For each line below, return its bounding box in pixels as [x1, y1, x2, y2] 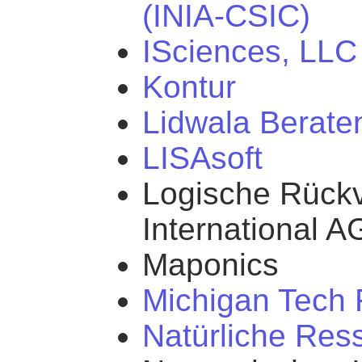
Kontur [142, 69, 236, 105]
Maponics [142, 247, 279, 283]
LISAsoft [142, 141, 263, 176]
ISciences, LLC [142, 34, 357, 69]
